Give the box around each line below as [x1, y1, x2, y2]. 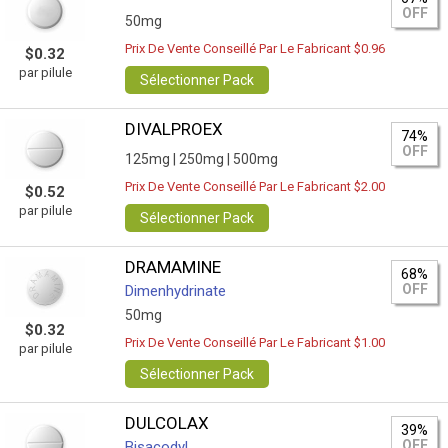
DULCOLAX [125, 413, 210, 433]
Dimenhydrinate [125, 282, 227, 300]
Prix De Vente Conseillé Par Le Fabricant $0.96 [125, 41, 386, 56]
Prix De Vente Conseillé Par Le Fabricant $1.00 [125, 335, 386, 350]
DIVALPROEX [125, 119, 224, 139]
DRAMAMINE [125, 257, 222, 277]
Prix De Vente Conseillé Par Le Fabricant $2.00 [125, 179, 386, 194]
